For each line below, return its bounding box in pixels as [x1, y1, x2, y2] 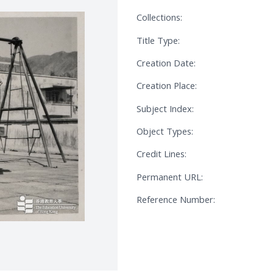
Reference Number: [136, 193, 215, 206]
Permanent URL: [136, 170, 203, 183]
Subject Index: [136, 102, 194, 115]
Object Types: [136, 125, 193, 138]
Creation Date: [136, 57, 196, 69]
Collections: [136, 11, 182, 24]
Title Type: [136, 34, 180, 46]
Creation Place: [136, 79, 197, 92]
